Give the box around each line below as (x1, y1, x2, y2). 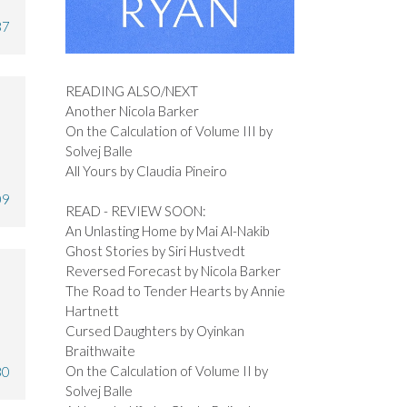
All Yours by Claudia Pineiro (65, 162, 227, 179)
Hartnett (65, 303, 119, 320)
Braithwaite (65, 342, 135, 360)
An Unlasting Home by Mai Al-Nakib (65, 223, 270, 240)
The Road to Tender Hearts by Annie (65, 283, 285, 300)
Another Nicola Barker (65, 102, 199, 119)
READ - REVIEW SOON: (65, 203, 206, 220)
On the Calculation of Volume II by (65, 362, 268, 380)
